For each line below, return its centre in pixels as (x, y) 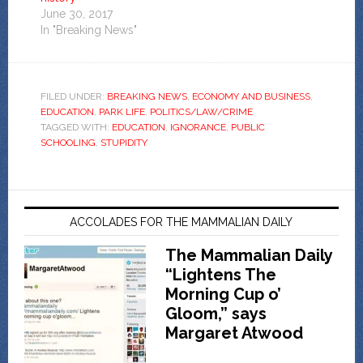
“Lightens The (220, 275)
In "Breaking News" (88, 30)
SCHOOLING (68, 143)
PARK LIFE (122, 112)
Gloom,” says (216, 314)
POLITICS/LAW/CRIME (201, 112)
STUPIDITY (124, 143)
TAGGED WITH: (76, 128)
